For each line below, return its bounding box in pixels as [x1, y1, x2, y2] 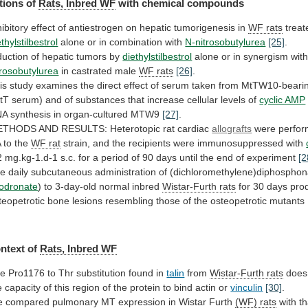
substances [76, 94, 126, 106]
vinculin [230, 281, 263, 293]
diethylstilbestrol [122, 51, 192, 63]
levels [221, 94, 246, 106]
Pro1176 [8, 267, 45, 278]
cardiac [177, 123, 210, 135]
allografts [212, 123, 252, 135]
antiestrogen [69, 22, 124, 34]
